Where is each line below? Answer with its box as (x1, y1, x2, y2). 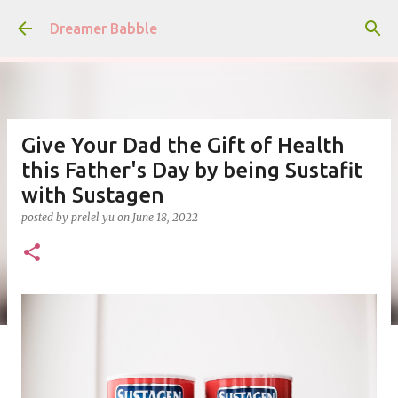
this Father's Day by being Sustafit (21, 158, 362, 182)
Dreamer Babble (50, 20, 157, 36)
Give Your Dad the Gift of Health (21, 133, 345, 157)
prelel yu (71, 211, 115, 224)
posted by (21, 211, 71, 224)
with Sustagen (21, 183, 164, 207)
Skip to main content (132, 14, 266, 30)
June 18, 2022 (132, 211, 198, 224)
